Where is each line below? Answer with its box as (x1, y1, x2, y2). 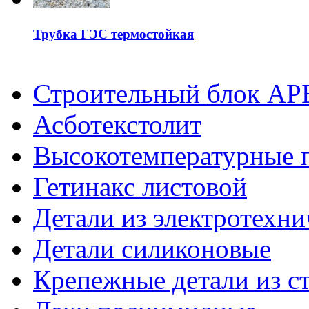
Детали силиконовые (33, 234, 271, 264)
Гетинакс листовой (33, 172, 247, 202)
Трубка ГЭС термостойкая (33, 26, 194, 41)
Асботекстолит (33, 110, 201, 140)
